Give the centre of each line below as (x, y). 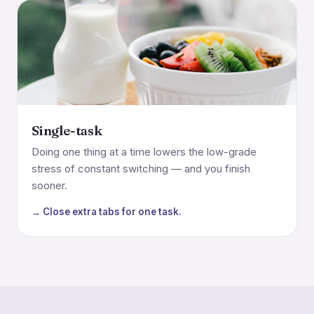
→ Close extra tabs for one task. (107, 212)
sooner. (49, 186)
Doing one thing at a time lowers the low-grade (144, 152)
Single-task (67, 131)
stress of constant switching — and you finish (141, 169)
